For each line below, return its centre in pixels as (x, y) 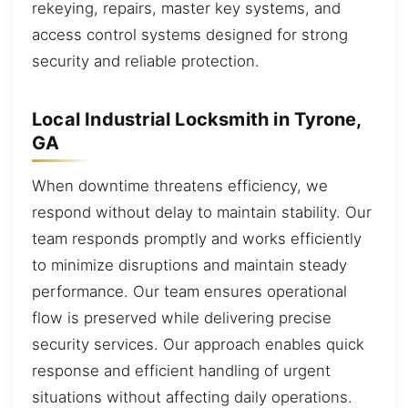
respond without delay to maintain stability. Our (202, 213)
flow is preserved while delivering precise (182, 318)
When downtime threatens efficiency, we (180, 186)
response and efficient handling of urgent (181, 371)
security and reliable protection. (146, 61)
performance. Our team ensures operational (189, 292)
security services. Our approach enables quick (198, 345)
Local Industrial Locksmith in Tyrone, (197, 119)
